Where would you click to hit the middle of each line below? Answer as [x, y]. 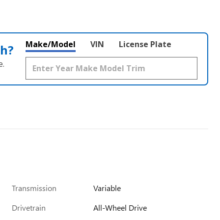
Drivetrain [29, 207]
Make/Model [51, 44]
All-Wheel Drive [120, 207]
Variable [107, 188]
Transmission [34, 188]
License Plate [145, 44]
